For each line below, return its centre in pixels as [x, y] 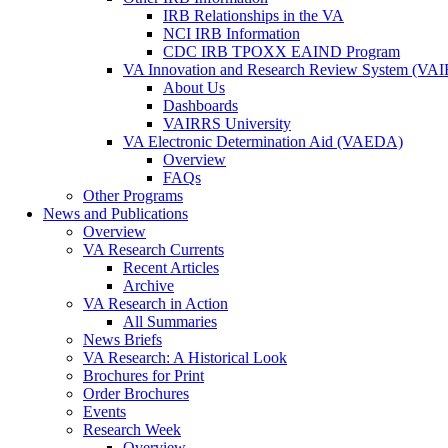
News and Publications [115, 213]
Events [104, 411]
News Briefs [122, 339]
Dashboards [200, 105]
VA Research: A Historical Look [185, 357]
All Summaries [170, 321]
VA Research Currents [153, 249]
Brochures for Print [143, 375]
